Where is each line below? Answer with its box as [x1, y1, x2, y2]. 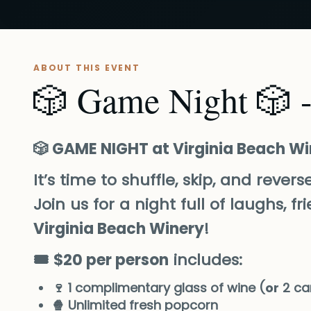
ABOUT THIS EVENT [33, 62, 140, 74]
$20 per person [53, 249, 169, 271]
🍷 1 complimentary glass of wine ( [52, 279, 265, 297]
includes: [169, 249, 247, 271]
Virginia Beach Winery [33, 218, 204, 240]
